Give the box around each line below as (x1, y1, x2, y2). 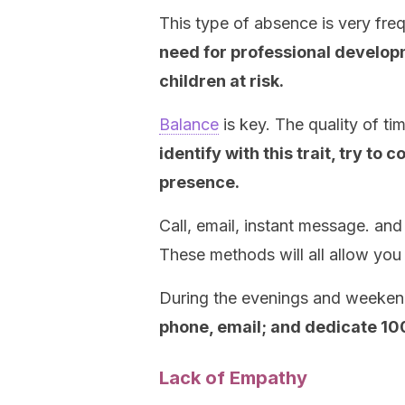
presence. (159, 173, 240, 192)
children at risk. (159, 71, 284, 90)
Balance (159, 115, 219, 134)
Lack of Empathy (159, 367, 307, 389)
